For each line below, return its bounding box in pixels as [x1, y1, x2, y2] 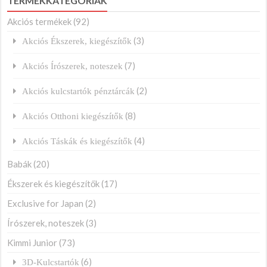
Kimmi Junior [7, 237, 58, 249]
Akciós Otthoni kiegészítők [22, 111, 124, 121]
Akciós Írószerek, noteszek [22, 61, 123, 71]
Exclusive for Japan [7, 198, 84, 209]
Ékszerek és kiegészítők [7, 178, 100, 190]
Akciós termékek [7, 16, 72, 27]
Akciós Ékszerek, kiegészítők [22, 36, 132, 46]
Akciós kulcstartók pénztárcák [22, 86, 135, 96]
